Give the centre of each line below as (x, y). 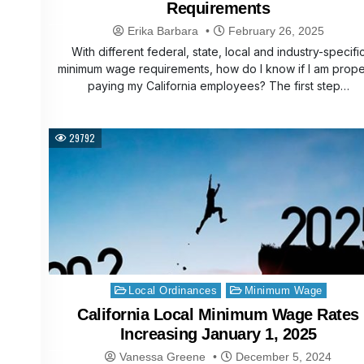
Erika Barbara (162, 31)
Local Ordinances (173, 291)
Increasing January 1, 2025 (218, 334)
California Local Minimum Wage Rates (218, 315)
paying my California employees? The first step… (218, 86)
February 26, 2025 (274, 31)
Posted (123, 288)
